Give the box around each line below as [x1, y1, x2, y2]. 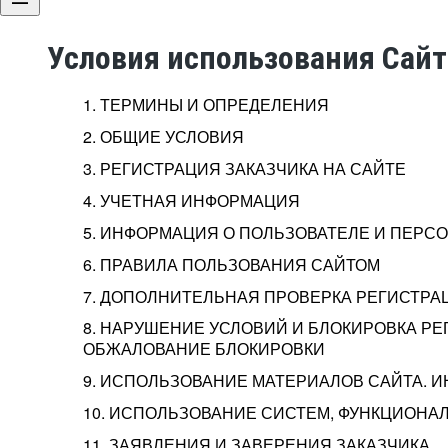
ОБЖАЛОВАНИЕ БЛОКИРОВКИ [83, 337, 325, 360]
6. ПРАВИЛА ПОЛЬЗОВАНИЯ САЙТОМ [83, 252, 380, 276]
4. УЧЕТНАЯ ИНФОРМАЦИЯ [83, 188, 300, 212]
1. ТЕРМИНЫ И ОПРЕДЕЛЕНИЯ [83, 92, 329, 116]
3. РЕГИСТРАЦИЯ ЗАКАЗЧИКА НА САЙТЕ [83, 156, 406, 180]
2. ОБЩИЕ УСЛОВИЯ [83, 124, 244, 148]
